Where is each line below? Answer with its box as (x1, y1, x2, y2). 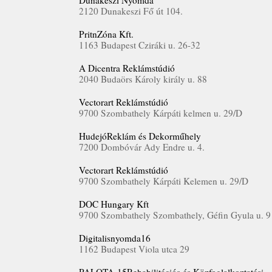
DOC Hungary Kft (79, 198, 149, 210)
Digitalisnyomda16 (79, 232, 151, 244)
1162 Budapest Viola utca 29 (79, 243, 189, 255)
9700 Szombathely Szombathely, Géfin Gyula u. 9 (79, 209, 271, 221)
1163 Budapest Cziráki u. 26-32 (79, 39, 200, 51)
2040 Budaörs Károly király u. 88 (79, 73, 207, 85)
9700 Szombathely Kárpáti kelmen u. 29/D (79, 107, 242, 119)
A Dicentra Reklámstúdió (79, 62, 175, 74)
